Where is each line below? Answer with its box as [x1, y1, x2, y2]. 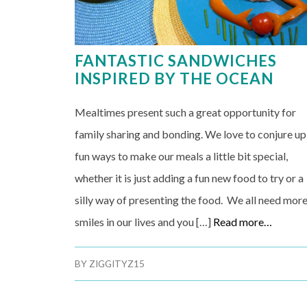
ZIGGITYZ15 [89, 258, 145, 269]
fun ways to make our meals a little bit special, [75, 149, 288, 162]
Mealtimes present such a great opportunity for [75, 105, 297, 119]
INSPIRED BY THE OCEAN [75, 69, 274, 88]
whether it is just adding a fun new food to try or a [75, 171, 304, 184]
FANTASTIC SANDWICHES [75, 51, 278, 70]
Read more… [213, 214, 273, 228]
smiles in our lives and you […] [75, 214, 214, 228]
